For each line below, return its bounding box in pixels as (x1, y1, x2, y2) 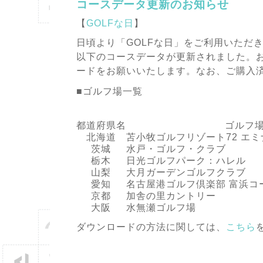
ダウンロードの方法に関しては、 (76, 221, 226, 232)
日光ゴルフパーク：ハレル (126, 155, 246, 166)
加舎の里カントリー (126, 190, 216, 201)
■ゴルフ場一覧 (76, 86, 143, 97)
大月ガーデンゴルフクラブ (126, 167, 246, 177)
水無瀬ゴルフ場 (126, 202, 196, 213)
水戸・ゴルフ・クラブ (126, 143, 226, 154)
